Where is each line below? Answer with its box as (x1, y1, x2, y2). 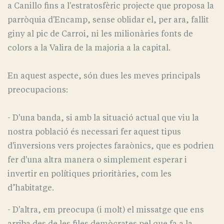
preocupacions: (7, 85, 68, 94)
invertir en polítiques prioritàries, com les (7, 169, 171, 178)
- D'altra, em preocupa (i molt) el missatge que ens (7, 205, 204, 214)
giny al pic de (7, 29, 61, 38)
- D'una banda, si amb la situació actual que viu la (7, 113, 199, 122)
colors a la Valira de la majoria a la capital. (7, 43, 170, 52)
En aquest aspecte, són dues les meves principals (7, 71, 200, 80)
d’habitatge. (7, 183, 54, 192)
